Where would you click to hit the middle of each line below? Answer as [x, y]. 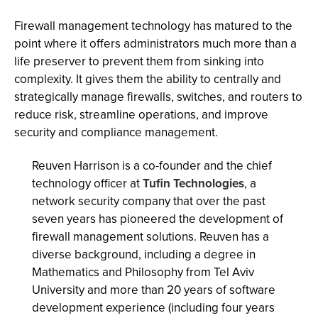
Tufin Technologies [193, 183]
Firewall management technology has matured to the [153, 26]
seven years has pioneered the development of [158, 219]
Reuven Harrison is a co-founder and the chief [152, 166]
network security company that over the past [149, 201]
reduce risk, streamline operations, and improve [141, 115]
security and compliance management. [116, 132]
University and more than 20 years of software [154, 290]
